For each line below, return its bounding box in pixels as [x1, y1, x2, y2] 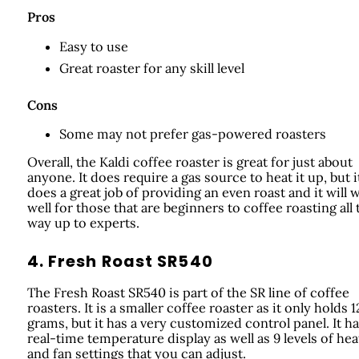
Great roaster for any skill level [58, 59, 244, 76]
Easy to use [58, 38, 128, 54]
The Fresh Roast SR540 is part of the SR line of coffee [26, 284, 349, 301]
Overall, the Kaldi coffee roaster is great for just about [26, 154, 353, 171]
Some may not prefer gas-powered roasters [58, 125, 326, 142]
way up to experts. [26, 215, 139, 232]
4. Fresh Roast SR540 [26, 250, 213, 272]
